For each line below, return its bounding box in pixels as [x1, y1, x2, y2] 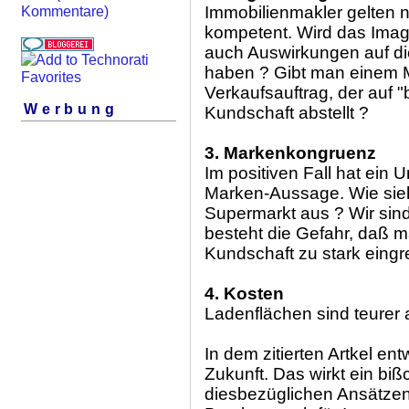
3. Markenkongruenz [204, 143, 376, 163]
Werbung [24, 101, 119, 118]
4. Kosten [204, 284, 284, 303]
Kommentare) [21, 4, 109, 20]
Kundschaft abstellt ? [204, 103, 369, 122]
